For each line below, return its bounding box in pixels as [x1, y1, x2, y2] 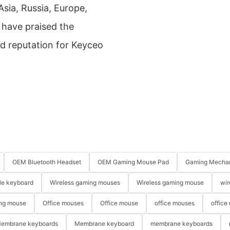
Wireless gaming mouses [50, 179, 120, 187]
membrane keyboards [150, 220, 213, 228]
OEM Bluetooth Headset [12, 158, 81, 166]
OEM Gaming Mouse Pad [98, 158, 169, 166]
